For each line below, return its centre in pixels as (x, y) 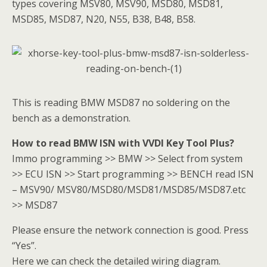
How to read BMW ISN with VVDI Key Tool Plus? (123, 143)
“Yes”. (24, 246)
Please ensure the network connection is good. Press (130, 230)
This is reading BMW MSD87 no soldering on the (121, 103)
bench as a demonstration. (71, 118)
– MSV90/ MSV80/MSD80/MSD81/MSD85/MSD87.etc (129, 190)
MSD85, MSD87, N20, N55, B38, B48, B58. (104, 19)
